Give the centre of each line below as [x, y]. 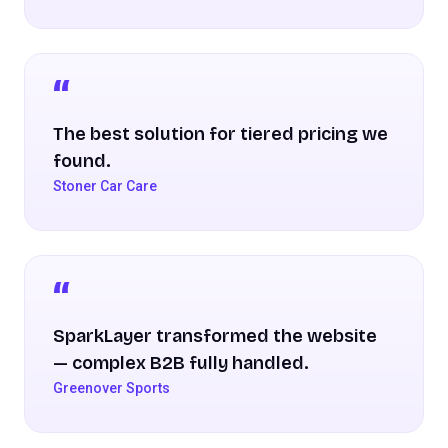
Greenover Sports [111, 387]
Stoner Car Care [105, 185]
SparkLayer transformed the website [215, 335]
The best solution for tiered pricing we [220, 133]
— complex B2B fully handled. [181, 362]
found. [82, 160]
